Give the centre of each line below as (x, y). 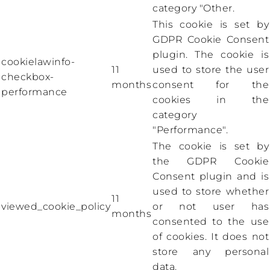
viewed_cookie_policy (56, 207)
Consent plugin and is (211, 177)
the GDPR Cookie (211, 162)
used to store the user (211, 70)
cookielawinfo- (38, 62)
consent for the (211, 85)
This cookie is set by (211, 25)
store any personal (211, 252)
